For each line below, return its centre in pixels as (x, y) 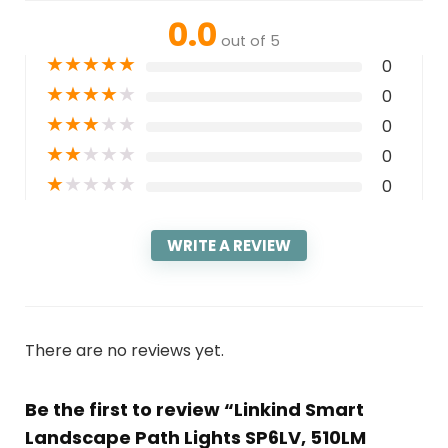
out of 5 (250, 41)
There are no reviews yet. (124, 351)
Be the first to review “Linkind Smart (194, 410)
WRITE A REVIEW (229, 246)
